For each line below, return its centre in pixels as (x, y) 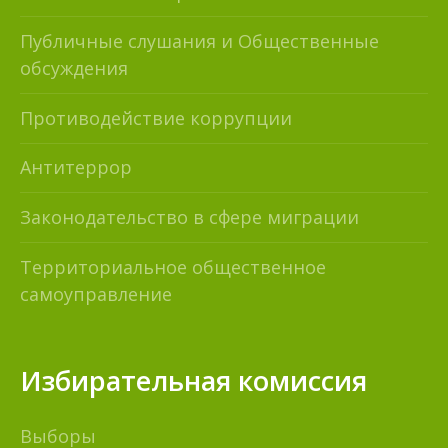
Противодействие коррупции (156, 117)
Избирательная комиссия (193, 380)
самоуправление (96, 293)
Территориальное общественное (173, 266)
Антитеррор (76, 167)
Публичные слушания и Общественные (199, 41)
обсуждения (74, 68)
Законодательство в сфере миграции (189, 216)
